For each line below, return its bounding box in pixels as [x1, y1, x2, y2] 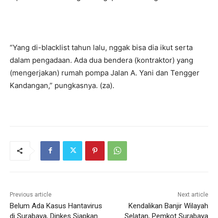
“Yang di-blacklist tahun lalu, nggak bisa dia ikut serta [10, 42, 193, 52]
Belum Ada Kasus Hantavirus [10, 201, 102, 210]
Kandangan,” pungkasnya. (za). [10, 80, 114, 90]
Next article [177, 191, 208, 198]
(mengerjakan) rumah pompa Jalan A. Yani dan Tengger [10, 68, 200, 77]
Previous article [10, 191, 52, 198]
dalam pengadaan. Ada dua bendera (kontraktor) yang [10, 55, 193, 65]
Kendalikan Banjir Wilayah [128, 201, 208, 210]
